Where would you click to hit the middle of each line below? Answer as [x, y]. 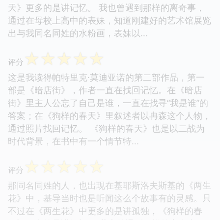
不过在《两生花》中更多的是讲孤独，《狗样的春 [105, 210]
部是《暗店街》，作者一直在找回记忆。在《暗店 [105, 90]
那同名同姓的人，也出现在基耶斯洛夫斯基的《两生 [110, 185]
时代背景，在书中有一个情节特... [76, 141]
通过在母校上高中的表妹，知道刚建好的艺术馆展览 [110, 20]
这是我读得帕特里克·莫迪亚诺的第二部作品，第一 [106, 77]
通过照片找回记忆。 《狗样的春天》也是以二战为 [106, 128]
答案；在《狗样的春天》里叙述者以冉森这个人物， [110, 115]
